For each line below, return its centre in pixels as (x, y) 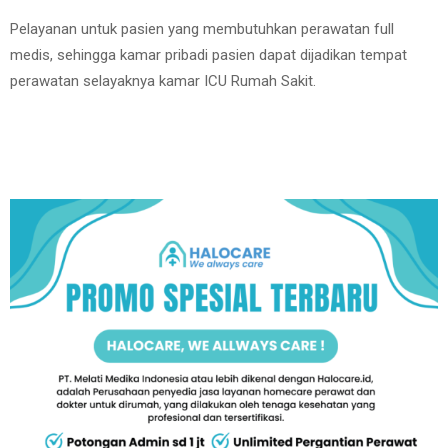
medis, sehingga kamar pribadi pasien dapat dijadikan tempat (208, 55)
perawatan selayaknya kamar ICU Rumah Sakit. (163, 81)
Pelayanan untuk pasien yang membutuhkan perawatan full (202, 29)
